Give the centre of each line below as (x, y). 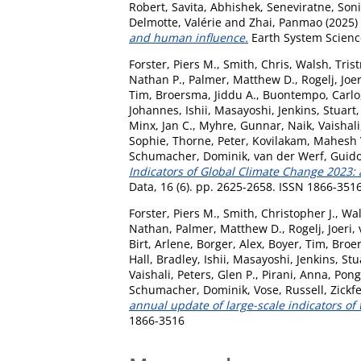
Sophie (147, 140)
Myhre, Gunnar (240, 125)
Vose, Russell (289, 289)
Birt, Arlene (160, 243)
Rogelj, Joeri (320, 228)
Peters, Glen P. (216, 274)
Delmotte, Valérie (175, 22)
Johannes (154, 110)
